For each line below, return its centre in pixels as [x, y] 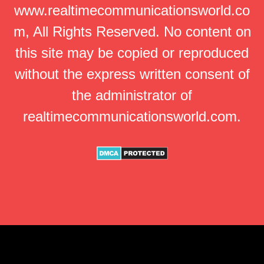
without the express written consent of [132, 74]
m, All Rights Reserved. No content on [132, 32]
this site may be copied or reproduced [132, 53]
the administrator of [132, 95]
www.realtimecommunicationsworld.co [132, 10]
